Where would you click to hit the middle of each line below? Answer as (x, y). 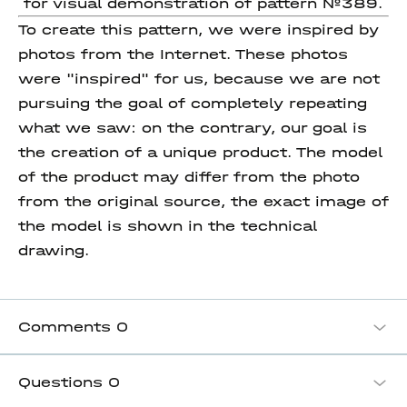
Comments (67, 327)
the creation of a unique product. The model (200, 152)
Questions (63, 382)
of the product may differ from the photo (189, 177)
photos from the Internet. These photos (183, 54)
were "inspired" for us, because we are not (199, 79)
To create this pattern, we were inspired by (199, 30)
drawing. (54, 250)
